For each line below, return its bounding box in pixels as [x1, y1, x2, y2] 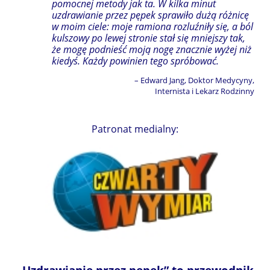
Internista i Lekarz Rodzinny [155, 85, 254, 96]
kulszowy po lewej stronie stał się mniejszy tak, [52, 31, 245, 45]
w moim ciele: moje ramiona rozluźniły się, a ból [52, 19, 253, 33]
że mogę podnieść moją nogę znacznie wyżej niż [52, 42, 251, 56]
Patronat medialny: [92, 122, 178, 136]
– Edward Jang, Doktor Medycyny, [134, 74, 254, 86]
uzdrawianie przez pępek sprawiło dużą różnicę [52, 8, 249, 22]
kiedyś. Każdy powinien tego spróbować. [52, 54, 219, 67]
